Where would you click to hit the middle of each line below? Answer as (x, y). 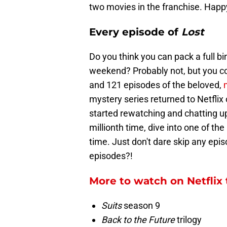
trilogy (188, 220)
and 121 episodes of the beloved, (156, 85)
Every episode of (134, 32)
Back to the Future (138, 220)
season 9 (141, 206)
